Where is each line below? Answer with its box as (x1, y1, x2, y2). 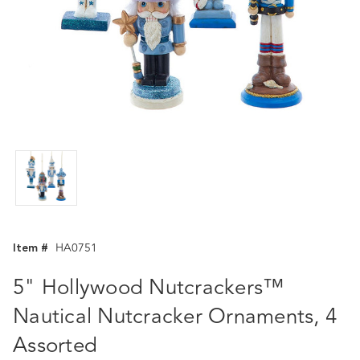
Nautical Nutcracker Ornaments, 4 (13, 301, 337, 333)
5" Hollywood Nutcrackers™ (13, 272, 284, 304)
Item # (13, 239, 48, 257)
